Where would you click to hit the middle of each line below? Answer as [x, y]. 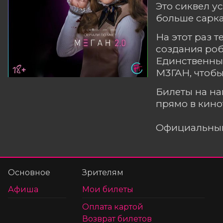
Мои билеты [108, 189]
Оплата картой [113, 207]
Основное [29, 172]
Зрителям [103, 172]
